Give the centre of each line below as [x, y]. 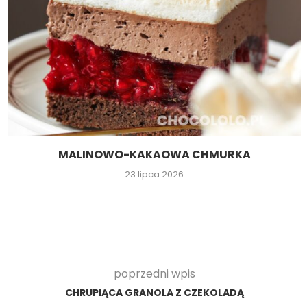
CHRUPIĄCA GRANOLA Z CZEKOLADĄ [154, 293]
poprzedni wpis [154, 274]
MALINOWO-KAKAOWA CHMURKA [154, 155]
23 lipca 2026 [154, 175]
